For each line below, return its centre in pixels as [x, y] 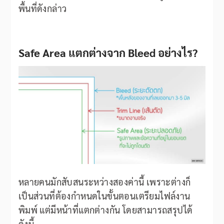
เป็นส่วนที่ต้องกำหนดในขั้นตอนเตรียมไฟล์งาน [104, 196]
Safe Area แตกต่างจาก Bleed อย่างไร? [108, 53]
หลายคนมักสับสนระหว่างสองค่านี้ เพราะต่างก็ [104, 182]
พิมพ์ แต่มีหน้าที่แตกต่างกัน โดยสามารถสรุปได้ [105, 210]
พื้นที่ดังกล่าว [42, 8]
